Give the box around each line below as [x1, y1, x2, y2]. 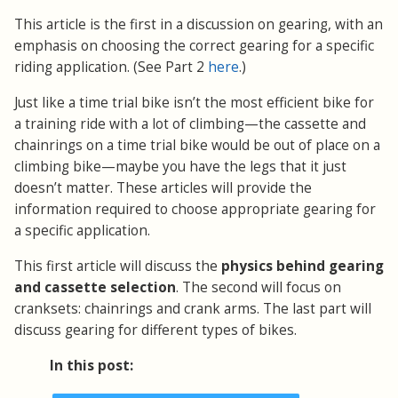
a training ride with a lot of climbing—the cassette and [14, 115, 366, 134]
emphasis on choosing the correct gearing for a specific [14, 36, 374, 56]
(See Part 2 [133, 58, 208, 77]
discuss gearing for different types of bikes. [14, 321, 297, 340]
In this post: [14, 356, 133, 376]
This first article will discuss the [14, 257, 221, 276]
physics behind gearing [221, 257, 384, 276]
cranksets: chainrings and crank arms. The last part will [14, 299, 371, 319]
